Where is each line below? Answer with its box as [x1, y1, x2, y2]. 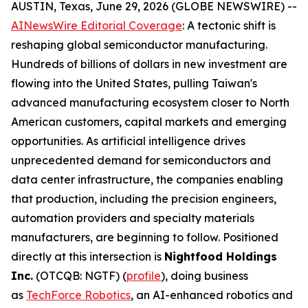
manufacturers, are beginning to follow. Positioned [11, 230, 278, 244]
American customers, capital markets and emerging [11, 115, 287, 129]
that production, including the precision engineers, [11, 192, 276, 206]
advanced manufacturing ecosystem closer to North [11, 96, 289, 109]
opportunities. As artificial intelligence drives [11, 134, 245, 148]
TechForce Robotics [26, 288, 131, 302]
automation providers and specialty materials [11, 211, 254, 225]
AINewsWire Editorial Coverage [11, 19, 182, 32]
